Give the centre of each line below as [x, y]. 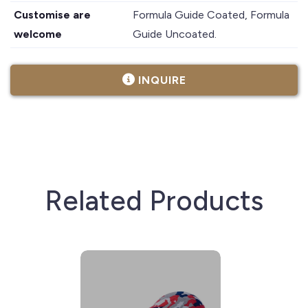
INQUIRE [162, 80]
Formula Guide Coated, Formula [211, 14]
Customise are [52, 14]
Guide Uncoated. [175, 34]
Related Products [154, 200]
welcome [38, 34]
